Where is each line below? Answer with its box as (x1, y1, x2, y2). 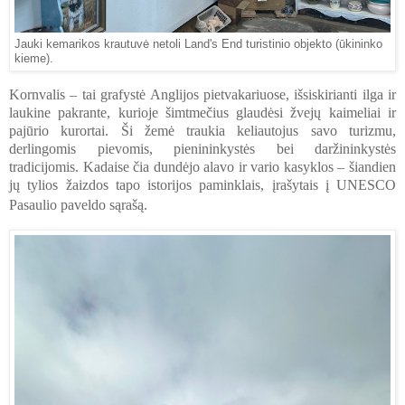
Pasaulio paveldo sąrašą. (9, 197, 147, 213)
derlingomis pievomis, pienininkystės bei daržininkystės (9, 141, 396, 157)
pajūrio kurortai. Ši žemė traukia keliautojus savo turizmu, (9, 123, 396, 139)
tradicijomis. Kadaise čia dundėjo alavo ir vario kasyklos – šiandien (9, 159, 396, 175)
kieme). (14, 52, 53, 66)
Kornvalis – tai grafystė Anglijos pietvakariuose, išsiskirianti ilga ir (9, 87, 396, 103)
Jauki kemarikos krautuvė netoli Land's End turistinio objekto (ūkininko (14, 38, 382, 52)
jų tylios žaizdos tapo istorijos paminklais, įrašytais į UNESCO (9, 177, 396, 193)
